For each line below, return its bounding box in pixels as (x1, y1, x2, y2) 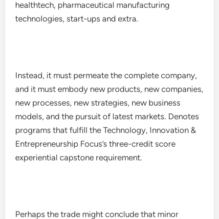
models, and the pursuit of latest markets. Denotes (15, 111, 199, 121)
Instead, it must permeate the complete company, (15, 70, 197, 80)
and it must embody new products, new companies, (15, 84, 204, 94)
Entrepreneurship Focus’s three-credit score (15, 139, 176, 149)
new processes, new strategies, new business (15, 98, 181, 108)
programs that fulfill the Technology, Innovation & (15, 125, 197, 135)
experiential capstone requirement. (15, 153, 143, 162)
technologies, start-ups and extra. (15, 14, 139, 23)
